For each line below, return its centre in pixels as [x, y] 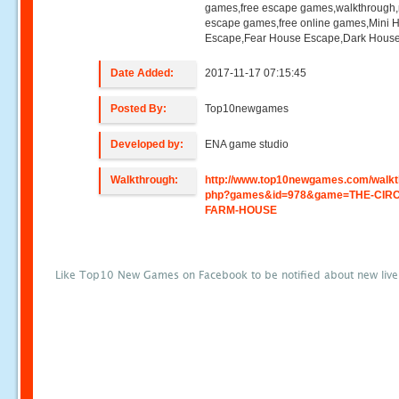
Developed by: [147, 144]
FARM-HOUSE [241, 210]
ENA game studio [247, 144]
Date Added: [142, 73]
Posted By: [139, 109]
